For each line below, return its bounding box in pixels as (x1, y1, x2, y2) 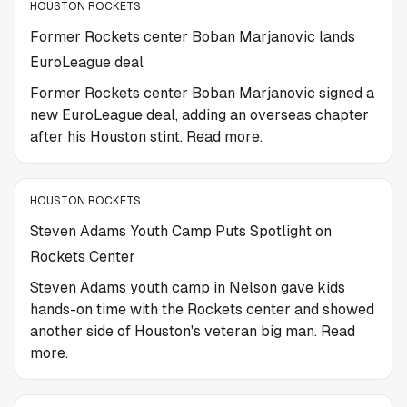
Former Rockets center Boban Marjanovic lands (30, 28, 355, 45)
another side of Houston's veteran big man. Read (30, 323, 355, 340)
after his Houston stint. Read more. (30, 128, 263, 145)
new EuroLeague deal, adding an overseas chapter (30, 106, 369, 124)
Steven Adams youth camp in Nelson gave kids (30, 279, 345, 296)
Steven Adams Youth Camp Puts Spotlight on (30, 223, 332, 240)
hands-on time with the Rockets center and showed (30, 301, 374, 318)
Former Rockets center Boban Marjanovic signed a (30, 84, 374, 102)
